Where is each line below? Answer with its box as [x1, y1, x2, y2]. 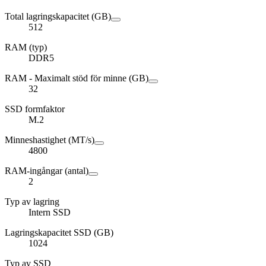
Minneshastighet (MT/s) [5, 135, 94, 145]
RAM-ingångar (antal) [5, 166, 88, 176]
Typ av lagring [5, 197, 59, 207]
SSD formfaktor [5, 104, 65, 115]
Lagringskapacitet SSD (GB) [5, 227, 113, 238]
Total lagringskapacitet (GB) [5, 11, 111, 22]
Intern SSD [28, 207, 71, 218]
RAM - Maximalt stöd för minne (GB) [5, 73, 148, 84]
